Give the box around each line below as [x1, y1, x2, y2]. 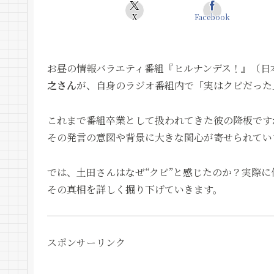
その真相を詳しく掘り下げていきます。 [47, 182, 223, 196]
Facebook [194, 12, 230, 22]
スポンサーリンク [47, 235, 125, 250]
